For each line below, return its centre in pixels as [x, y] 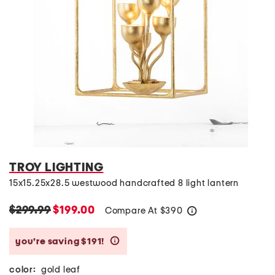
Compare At [132, 211]
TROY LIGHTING [56, 168]
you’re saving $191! [61, 241]
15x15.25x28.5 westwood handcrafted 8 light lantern [124, 183]
